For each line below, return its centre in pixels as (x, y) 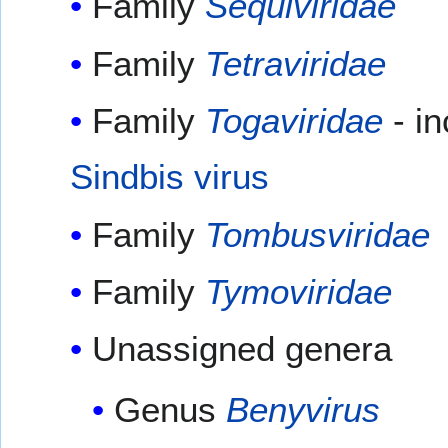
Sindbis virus (169, 177)
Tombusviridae (317, 234)
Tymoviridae (298, 292)
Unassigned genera (241, 349)
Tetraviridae (295, 63)
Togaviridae (293, 121)
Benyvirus (303, 409)
